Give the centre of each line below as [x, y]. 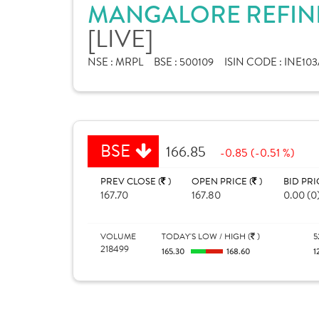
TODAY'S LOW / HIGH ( [206, 236]
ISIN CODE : [254, 62]
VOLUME [118, 236]
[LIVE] [120, 39]
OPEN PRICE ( [222, 182]
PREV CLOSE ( [131, 182]
